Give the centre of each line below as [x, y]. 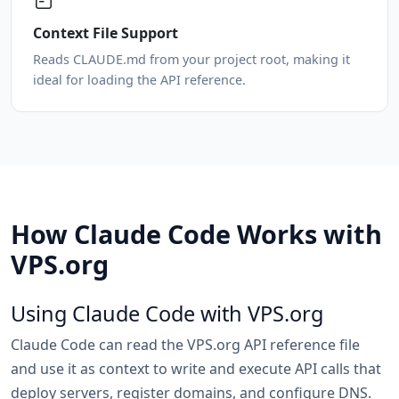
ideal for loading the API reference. [139, 80]
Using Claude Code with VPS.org [167, 313]
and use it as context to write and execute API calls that [196, 369]
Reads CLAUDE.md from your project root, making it [191, 59]
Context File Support [106, 33]
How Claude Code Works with [196, 234]
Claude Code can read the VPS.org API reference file [185, 345]
